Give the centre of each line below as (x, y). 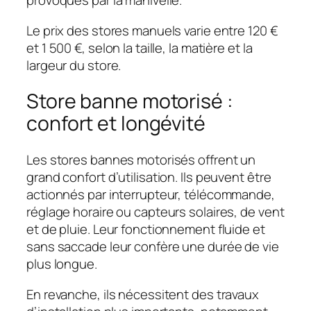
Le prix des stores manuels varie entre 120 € (152, 30)
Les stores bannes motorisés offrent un (141, 160)
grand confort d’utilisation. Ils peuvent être (149, 177)
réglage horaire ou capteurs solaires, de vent (155, 212)
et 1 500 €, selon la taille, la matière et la (140, 48)
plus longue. (62, 264)
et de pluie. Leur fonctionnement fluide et (146, 229)
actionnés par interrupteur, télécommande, (151, 195)
